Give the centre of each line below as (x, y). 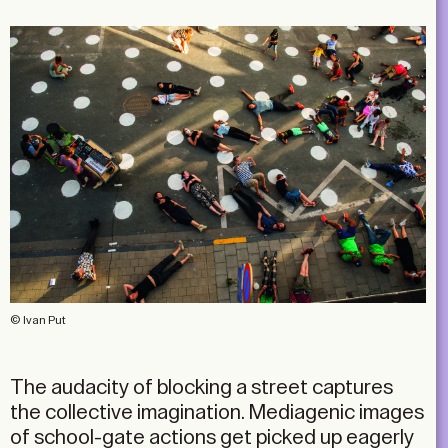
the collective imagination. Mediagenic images (217, 413)
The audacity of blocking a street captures (201, 388)
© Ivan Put (38, 320)
